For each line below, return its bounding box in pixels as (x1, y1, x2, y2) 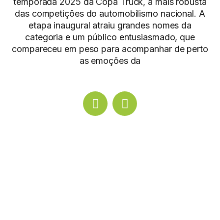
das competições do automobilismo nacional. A (15, 8, 205, 19)
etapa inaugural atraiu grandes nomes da (28, 20, 192, 30)
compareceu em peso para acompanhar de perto (12, 44, 208, 54)
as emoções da (79, 55, 141, 66)
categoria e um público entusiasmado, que (25, 32, 195, 42)
